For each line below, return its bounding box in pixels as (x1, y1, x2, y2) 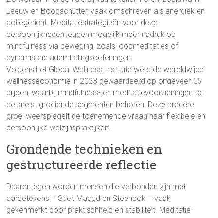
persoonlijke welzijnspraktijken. (6, 123, 111, 132)
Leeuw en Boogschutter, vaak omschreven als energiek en (6, 6, 205, 16)
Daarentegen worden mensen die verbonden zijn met (6, 182, 186, 191)
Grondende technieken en (6, 141, 163, 157)
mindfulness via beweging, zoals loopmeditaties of (6, 41, 179, 51)
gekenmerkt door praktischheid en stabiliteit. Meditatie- (6, 205, 194, 215)
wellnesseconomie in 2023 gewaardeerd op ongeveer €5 (6, 76, 202, 86)
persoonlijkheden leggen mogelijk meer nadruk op (6, 30, 176, 39)
